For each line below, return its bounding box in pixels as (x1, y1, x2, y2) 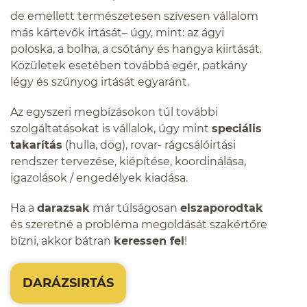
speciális (212, 122, 262, 135)
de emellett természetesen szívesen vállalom (10, 10, 258, 23)
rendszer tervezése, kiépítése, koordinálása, (10, 155, 246, 168)
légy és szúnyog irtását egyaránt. (10, 75, 189, 88)
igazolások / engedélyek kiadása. (10, 171, 188, 184)
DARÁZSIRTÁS (23, 275, 114, 291)
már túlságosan (90, 201, 180, 214)
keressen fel (114, 234, 184, 247)
